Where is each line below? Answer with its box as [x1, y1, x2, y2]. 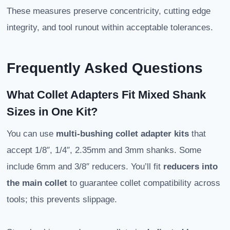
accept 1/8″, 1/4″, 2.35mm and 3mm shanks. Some [7, 145, 201, 156]
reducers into [163, 162, 218, 172]
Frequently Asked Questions [7, 60, 203, 76]
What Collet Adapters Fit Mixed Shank [7, 88, 206, 102]
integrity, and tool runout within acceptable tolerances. [7, 23, 213, 33]
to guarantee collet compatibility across [67, 178, 220, 188]
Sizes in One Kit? [7, 105, 98, 119]
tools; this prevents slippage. [7, 195, 117, 205]
